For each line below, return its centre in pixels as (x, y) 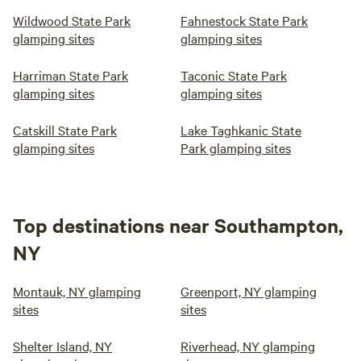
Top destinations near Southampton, (178, 225)
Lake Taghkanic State (241, 130)
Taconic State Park (234, 75)
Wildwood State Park (72, 20)
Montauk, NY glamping (77, 291)
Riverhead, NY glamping (248, 346)
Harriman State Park (71, 75)
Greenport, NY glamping (249, 291)
